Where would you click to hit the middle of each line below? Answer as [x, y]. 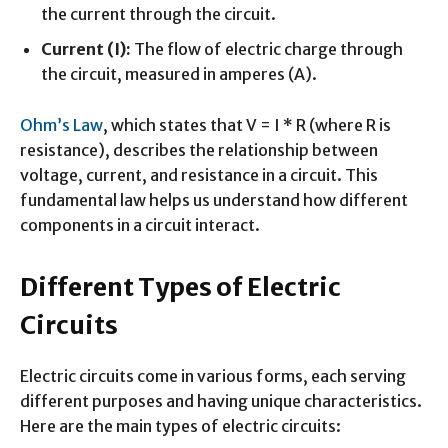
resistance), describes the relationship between [199, 150]
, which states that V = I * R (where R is [247, 125]
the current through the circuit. [158, 14]
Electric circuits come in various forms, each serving [213, 376]
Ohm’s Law [61, 125]
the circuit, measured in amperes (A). [179, 74]
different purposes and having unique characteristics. [221, 401]
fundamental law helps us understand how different [214, 200]
